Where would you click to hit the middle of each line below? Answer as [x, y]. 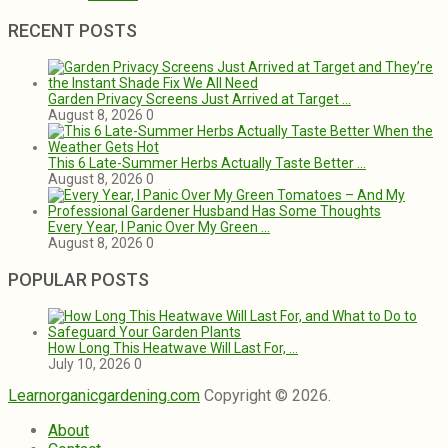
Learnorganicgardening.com [104, 396]
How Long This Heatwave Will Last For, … [173, 348]
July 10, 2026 [89, 364]
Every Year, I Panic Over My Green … [159, 227]
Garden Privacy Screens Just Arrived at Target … [199, 99]
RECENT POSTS [72, 31]
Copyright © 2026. [265, 396]
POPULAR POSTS [78, 280]
